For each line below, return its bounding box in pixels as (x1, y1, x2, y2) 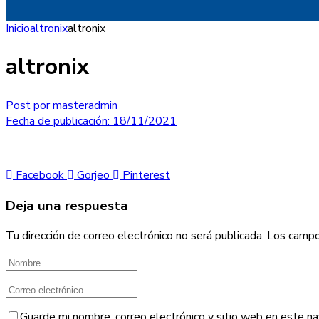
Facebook (16, 167, 64, 183)
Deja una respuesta (6, 196, 128, 215)
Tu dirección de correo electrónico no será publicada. (6, 228, 264, 244)
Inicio (6, 21, 30, 36)
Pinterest (122, 167, 170, 183)
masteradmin (50, 97, 117, 113)
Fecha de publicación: (6, 113, 110, 129)
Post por (6, 97, 50, 113)
